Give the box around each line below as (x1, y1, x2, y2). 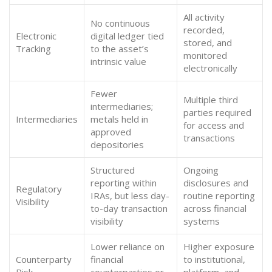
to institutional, (183, 253, 245, 265)
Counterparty (16, 253, 72, 265)
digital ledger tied (90, 30, 164, 42)
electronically (183, 62, 237, 74)
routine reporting (183, 189, 255, 202)
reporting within (90, 177, 157, 189)
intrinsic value (90, 55, 146, 67)
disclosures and (183, 177, 248, 189)
